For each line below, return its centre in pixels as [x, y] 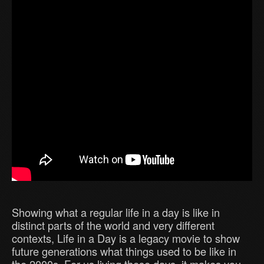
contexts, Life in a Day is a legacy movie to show [126, 238]
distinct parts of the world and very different [113, 225]
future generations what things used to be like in [124, 251]
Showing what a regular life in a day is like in [116, 212]
